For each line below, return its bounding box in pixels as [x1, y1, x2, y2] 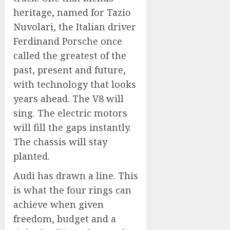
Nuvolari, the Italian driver [13, 21, 136, 33]
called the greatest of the [13, 49, 126, 62]
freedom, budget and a [13, 213, 116, 225]
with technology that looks [13, 78, 136, 90]
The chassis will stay [13, 136, 107, 148]
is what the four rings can [13, 184, 131, 196]
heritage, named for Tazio [13, 6, 131, 18]
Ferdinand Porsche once [13, 35, 122, 47]
